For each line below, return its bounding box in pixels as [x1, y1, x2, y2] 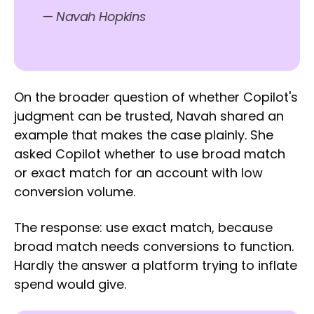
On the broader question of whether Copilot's [14, 88, 298, 107]
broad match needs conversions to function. [14, 238, 294, 256]
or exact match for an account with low [14, 164, 263, 182]
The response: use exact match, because [14, 219, 273, 237]
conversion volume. [14, 183, 135, 201]
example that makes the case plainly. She [14, 126, 273, 144]
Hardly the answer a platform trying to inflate [14, 257, 297, 275]
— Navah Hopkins [42, 8, 146, 26]
